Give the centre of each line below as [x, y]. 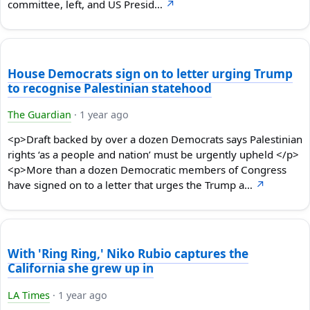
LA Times [29, 295]
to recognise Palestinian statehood [110, 88]
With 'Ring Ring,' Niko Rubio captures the [128, 254]
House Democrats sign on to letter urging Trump [150, 73]
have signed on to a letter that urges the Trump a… [131, 185]
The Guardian [39, 114]
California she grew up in [81, 268]
